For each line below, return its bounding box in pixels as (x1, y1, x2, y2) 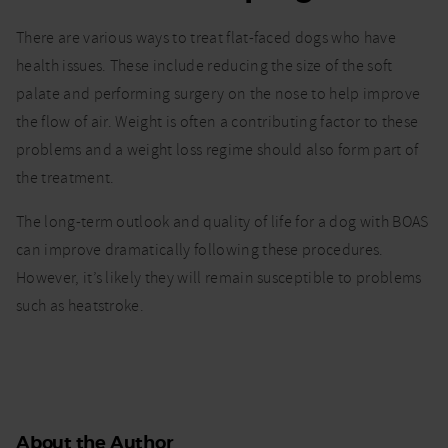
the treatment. (16, 168, 115, 189)
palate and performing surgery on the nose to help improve (16, 84, 421, 105)
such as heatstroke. (16, 296, 145, 317)
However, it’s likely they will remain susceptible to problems (16, 268, 422, 289)
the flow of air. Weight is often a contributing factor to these (16, 112, 419, 133)
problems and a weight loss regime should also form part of (16, 140, 419, 161)
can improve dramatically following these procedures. (16, 240, 384, 261)
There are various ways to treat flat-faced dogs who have (16, 28, 396, 49)
